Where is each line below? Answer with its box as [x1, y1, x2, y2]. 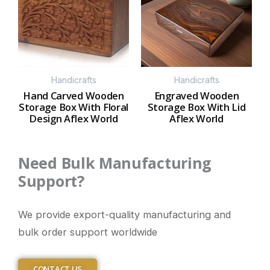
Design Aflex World [29, 111, 118, 126]
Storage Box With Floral [18, 100, 129, 115]
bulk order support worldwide [18, 226, 157, 239]
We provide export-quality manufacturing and [18, 209, 231, 221]
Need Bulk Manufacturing [18, 152, 212, 173]
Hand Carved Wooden [23, 89, 124, 103]
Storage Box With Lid [147, 100, 246, 115]
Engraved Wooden [154, 89, 239, 103]
